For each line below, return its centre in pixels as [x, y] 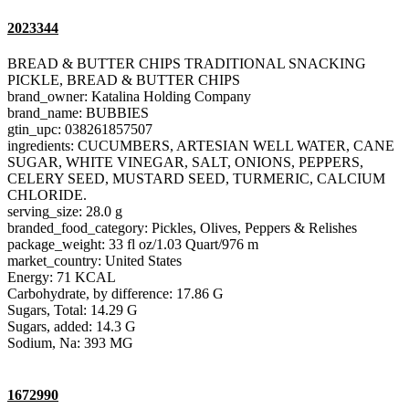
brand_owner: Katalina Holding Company [129, 97]
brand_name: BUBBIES [78, 113]
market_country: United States [94, 261]
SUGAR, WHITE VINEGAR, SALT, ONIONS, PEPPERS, [185, 163]
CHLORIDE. [47, 195]
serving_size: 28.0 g [65, 212]
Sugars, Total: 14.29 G [73, 310]
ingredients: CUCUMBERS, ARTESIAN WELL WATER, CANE [201, 146]
